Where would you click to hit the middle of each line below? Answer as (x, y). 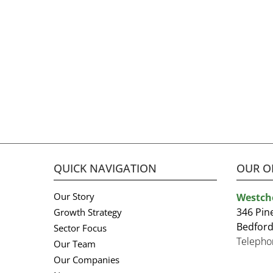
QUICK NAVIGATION (105, 168)
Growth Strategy (88, 212)
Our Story (74, 196)
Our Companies (87, 260)
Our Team (75, 244)
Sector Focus (80, 228)
